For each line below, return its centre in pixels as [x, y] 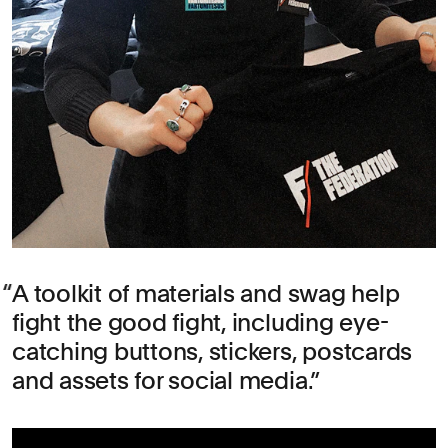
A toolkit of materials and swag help [206, 293]
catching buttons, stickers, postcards [212, 351]
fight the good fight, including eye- [200, 322]
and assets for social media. [161, 380]
